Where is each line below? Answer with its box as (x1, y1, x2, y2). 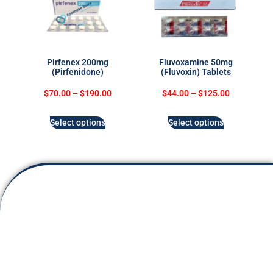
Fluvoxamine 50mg (158, 57, 233, 67)
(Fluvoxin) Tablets (160, 66, 231, 77)
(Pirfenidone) (51, 66, 104, 77)
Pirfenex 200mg (46, 57, 108, 67)
